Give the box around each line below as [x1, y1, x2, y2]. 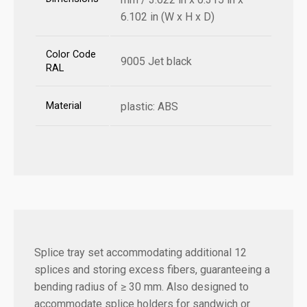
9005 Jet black [121, 55, 192, 69]
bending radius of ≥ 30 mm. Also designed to [34, 280, 249, 294]
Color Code [46, 49, 96, 61]
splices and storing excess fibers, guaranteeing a [34, 263, 270, 277]
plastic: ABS [121, 100, 178, 114]
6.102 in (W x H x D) [121, 10, 214, 24]
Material [46, 100, 82, 112]
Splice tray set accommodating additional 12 [34, 246, 247, 260]
